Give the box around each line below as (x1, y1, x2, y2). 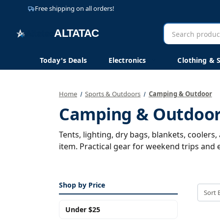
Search (164, 24, 190, 35)
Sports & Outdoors (85, 89, 141, 98)
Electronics (108, 55, 146, 65)
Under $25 (65, 205, 100, 214)
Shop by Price (59, 180, 105, 190)
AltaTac (164, 35, 191, 47)
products (164, 47, 198, 58)
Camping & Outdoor (148, 89, 212, 98)
